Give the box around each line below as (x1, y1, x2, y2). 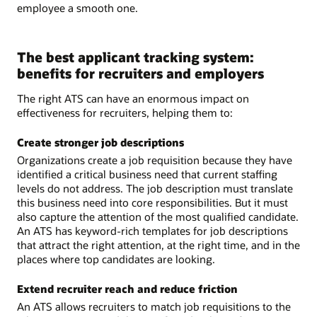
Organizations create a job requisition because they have (17, 153, 292, 168)
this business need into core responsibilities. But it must (17, 195, 288, 210)
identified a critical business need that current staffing (17, 167, 277, 182)
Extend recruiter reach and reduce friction (17, 281, 238, 296)
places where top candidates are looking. (17, 252, 215, 267)
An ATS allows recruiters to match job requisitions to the (17, 299, 291, 313)
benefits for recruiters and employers (17, 64, 264, 83)
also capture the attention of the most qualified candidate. (17, 209, 299, 224)
